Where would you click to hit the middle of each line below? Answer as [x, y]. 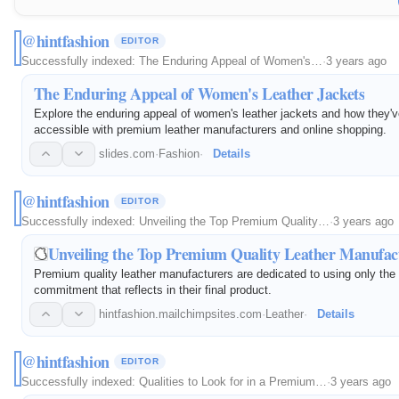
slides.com [127, 153]
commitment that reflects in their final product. [152, 289]
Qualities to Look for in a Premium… [233, 381]
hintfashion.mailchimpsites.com [180, 313]
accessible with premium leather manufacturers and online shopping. [210, 129]
